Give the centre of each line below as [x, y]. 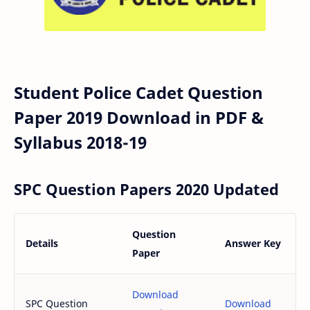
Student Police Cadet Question [138, 92]
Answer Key [253, 244]
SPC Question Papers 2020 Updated [146, 190]
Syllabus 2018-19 [80, 142]
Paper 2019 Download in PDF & [139, 117]
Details [42, 244]
